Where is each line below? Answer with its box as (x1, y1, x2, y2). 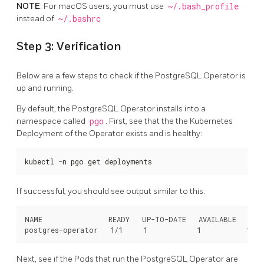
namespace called (16, 115, 87, 126)
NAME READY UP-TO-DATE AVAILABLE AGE (25, 214, 262, 224)
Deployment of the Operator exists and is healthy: (16, 128, 202, 138)
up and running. (16, 82, 74, 93)
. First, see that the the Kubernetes (105, 115, 233, 126)
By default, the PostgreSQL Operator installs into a (16, 103, 206, 114)
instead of (16, 13, 56, 24)
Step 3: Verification (16, 39, 121, 54)
